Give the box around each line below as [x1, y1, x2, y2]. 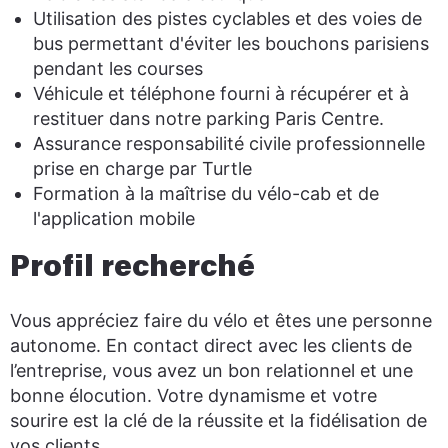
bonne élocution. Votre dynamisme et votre [10, 385, 377, 406]
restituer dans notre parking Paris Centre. [33, 108, 385, 129]
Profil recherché [10, 254, 255, 284]
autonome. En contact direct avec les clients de [10, 335, 412, 356]
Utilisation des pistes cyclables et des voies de [33, 8, 423, 29]
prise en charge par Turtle [33, 158, 253, 179]
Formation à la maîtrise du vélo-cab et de [33, 183, 380, 204]
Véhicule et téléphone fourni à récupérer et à [33, 83, 410, 104]
